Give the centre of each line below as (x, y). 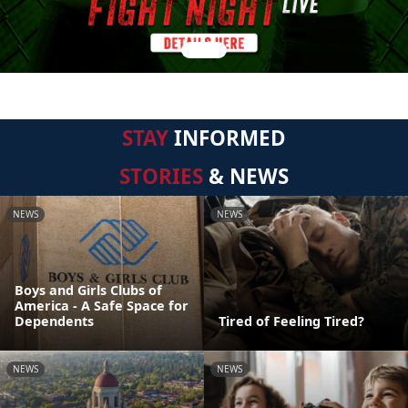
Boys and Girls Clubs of (88, 290)
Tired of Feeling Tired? (291, 321)
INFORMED (227, 138)
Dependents (54, 321)
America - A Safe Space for (102, 306)
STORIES (161, 176)
